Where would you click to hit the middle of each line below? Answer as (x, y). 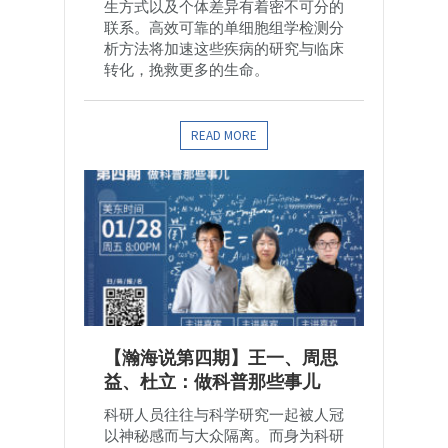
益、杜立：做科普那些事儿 (212, 382)
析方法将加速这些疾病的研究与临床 (224, 49)
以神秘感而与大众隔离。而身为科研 (224, 436)
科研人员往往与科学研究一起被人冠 (224, 415)
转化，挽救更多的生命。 (186, 70)
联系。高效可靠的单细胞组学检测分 (224, 28)
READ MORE (224, 136)
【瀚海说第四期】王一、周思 (221, 358)
